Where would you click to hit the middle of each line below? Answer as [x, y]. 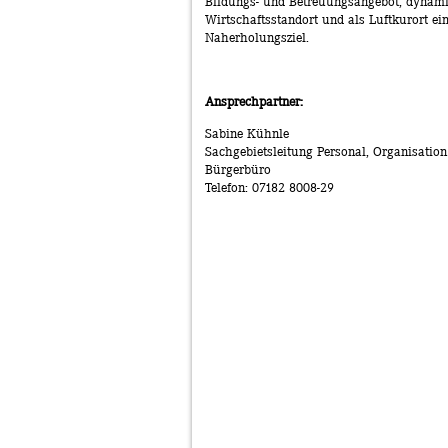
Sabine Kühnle [246, 133]
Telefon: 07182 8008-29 [269, 187]
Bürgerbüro [237, 169]
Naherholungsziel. [256, 37]
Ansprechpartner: [253, 101]
